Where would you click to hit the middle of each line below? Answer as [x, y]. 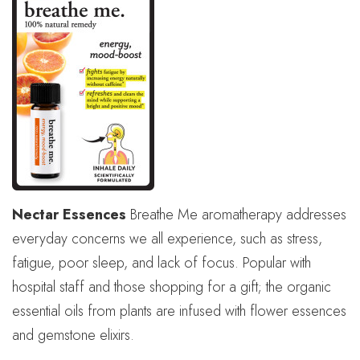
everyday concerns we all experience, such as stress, [167, 239]
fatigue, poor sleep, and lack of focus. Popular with [162, 263]
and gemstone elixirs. [73, 335]
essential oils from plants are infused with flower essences [179, 311]
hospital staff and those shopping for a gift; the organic [172, 287]
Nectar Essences [69, 215]
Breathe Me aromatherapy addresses [236, 215]
